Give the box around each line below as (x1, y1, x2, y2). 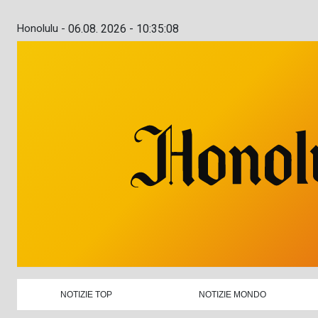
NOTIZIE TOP (60, 289, 113, 300)
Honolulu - (17, 22, 65, 35)
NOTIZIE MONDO (199, 289, 267, 300)
